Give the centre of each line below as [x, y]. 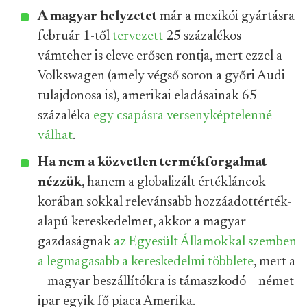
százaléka [65, 116]
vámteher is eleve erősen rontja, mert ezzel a [160, 56]
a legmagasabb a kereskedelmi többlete [146, 262]
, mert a [274, 262]
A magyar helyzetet [97, 16]
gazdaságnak [76, 242]
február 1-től [75, 36]
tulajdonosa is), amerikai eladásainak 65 [147, 96]
